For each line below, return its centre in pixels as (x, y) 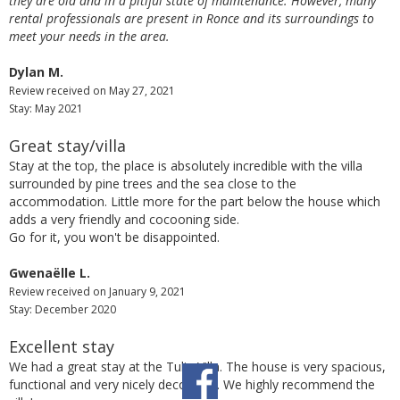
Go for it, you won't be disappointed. (114, 237)
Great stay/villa (67, 146)
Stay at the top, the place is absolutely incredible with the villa (186, 166)
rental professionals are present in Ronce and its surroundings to (192, 19)
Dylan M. (36, 72)
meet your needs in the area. (93, 37)
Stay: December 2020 (62, 310)
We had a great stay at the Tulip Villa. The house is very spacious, (197, 367)
